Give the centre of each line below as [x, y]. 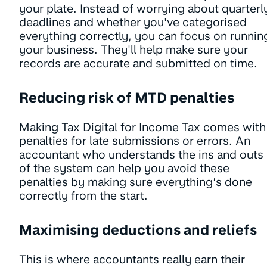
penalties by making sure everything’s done [136, 182]
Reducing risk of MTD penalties [127, 98]
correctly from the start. [83, 196]
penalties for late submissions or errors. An [135, 141]
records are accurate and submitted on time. [138, 64]
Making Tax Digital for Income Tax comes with [142, 128]
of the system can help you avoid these [124, 169]
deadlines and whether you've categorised [133, 23]
